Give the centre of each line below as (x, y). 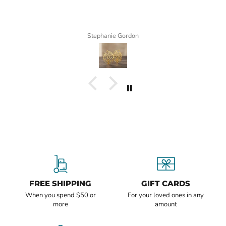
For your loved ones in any (166, 195)
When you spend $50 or (60, 195)
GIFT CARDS (166, 184)
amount (166, 205)
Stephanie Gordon (113, 36)
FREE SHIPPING (60, 184)
